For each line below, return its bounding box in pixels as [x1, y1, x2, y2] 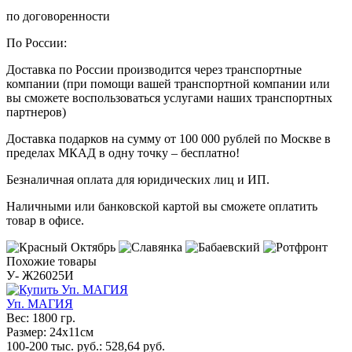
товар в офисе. [6, 213, 84, 227]
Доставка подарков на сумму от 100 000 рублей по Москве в [6, 131, 331, 145]
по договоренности [6, 9, 110, 23]
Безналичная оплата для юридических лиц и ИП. [6, 172, 269, 186]
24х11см [46, 324, 93, 339]
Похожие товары [6, 254, 97, 268]
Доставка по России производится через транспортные [6, 62, 302, 76]
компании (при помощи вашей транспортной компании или [6, 76, 330, 90]
